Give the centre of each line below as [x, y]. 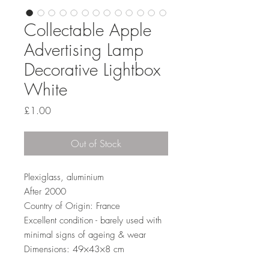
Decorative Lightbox [92, 69]
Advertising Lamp [84, 50]
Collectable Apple [88, 30]
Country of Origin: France [72, 206]
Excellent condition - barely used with [93, 220]
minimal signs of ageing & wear [85, 235]
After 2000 [45, 192]
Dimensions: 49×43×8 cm [74, 249]
